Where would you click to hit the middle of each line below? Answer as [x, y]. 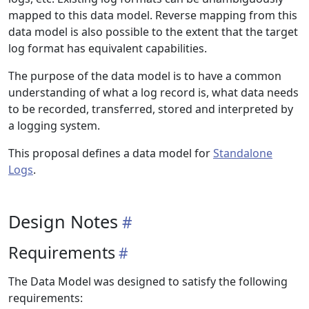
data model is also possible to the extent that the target [153, 32]
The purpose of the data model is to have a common [145, 76]
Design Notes [63, 221]
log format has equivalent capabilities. [108, 48]
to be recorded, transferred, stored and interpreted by [151, 109]
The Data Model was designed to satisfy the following [148, 281]
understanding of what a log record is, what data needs [153, 92]
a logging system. [54, 126]
